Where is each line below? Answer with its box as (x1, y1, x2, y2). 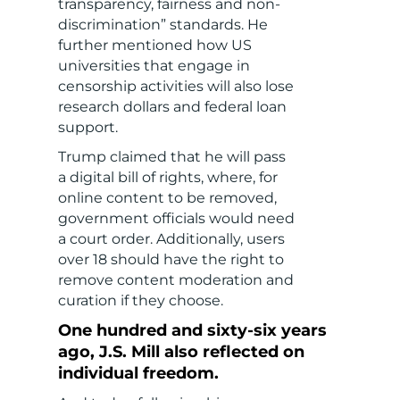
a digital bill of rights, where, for (57, 169, 278, 187)
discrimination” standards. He (57, 16, 268, 34)
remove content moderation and (57, 271, 294, 289)
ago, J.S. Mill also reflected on (57, 342, 304, 362)
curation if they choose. (57, 292, 223, 310)
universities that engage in (57, 57, 250, 75)
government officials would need (57, 210, 295, 228)
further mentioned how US (57, 37, 252, 54)
